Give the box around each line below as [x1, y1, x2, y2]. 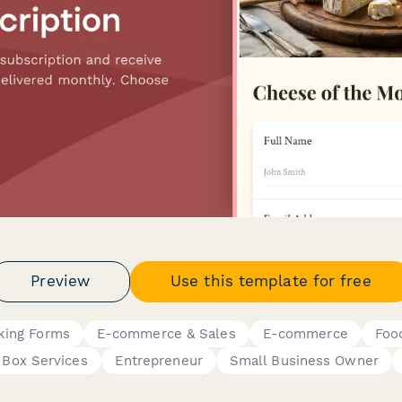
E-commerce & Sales [96, 325, 236, 342]
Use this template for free [170, 272, 371, 290]
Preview [31, 272, 91, 290]
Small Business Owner [229, 352, 379, 369]
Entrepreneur [114, 352, 203, 369]
